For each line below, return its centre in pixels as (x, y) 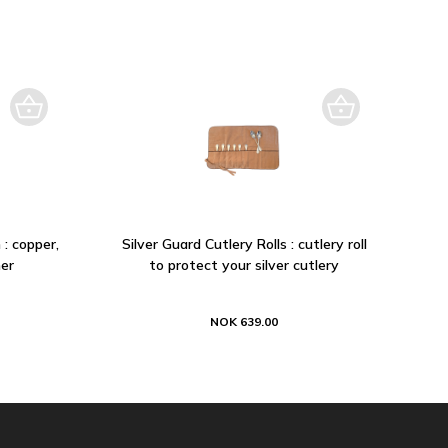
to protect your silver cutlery (244, 265)
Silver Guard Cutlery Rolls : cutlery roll (244, 244)
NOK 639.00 (244, 321)
